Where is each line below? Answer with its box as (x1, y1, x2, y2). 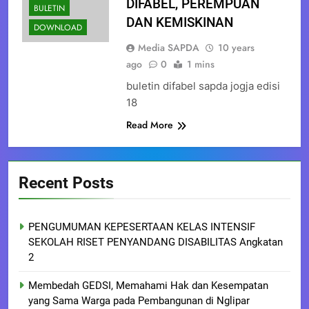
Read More (126, 118, 173, 132)
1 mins (186, 57, 215, 72)
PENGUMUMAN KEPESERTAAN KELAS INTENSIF (28, 221, 255, 234)
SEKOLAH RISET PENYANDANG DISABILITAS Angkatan (28, 236, 283, 249)
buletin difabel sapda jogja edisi (126, 79, 280, 93)
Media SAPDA (137, 41, 199, 55)
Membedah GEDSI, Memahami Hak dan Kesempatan (28, 279, 268, 292)
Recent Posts (19, 173, 114, 193)
